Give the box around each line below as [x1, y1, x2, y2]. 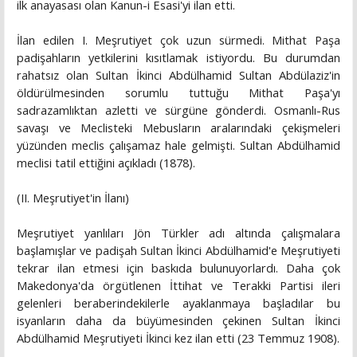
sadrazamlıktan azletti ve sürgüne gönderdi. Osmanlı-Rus [17, 102, 340, 119]
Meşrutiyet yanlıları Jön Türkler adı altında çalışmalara [17, 225, 340, 241]
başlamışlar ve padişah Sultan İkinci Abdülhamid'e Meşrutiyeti [17, 242, 340, 259]
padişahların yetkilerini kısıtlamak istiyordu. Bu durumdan [17, 49, 340, 66]
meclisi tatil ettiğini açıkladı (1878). [17, 155, 195, 171]
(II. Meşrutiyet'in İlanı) [17, 190, 129, 206]
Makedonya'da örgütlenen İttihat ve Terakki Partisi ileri [17, 277, 340, 294]
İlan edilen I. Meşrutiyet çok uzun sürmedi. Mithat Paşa [17, 32, 340, 49]
